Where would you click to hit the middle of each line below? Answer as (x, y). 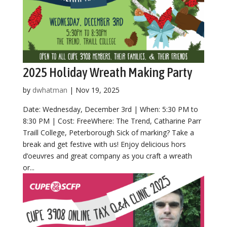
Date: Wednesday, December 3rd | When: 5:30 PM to (110, 109)
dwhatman (50, 90)
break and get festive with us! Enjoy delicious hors (104, 144)
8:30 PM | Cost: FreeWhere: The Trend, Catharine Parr (112, 121)
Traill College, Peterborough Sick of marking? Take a (108, 132)
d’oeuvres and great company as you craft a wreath (107, 156)
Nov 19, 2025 (97, 90)
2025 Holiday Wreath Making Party (107, 72)
